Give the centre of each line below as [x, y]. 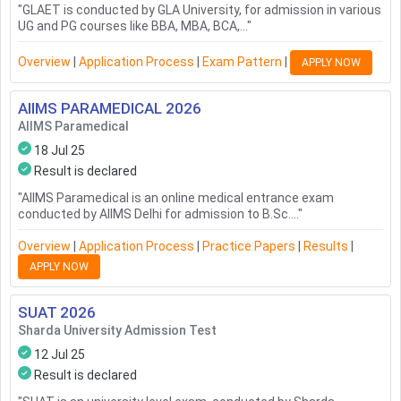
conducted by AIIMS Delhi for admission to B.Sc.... [158, 214]
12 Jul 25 [60, 355]
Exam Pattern [242, 61]
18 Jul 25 [60, 151]
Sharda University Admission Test [117, 331]
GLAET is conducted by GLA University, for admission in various [202, 10]
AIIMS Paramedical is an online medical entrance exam [178, 198]
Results [326, 247]
